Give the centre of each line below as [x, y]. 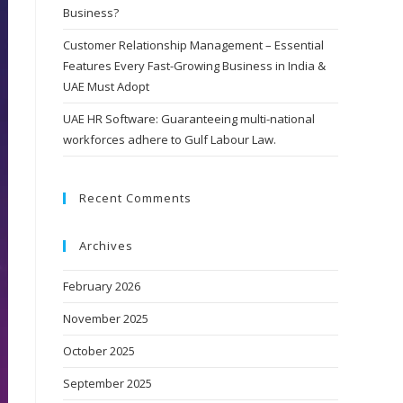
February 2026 [102, 286]
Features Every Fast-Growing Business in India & [194, 66]
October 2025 [99, 351]
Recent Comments [135, 198]
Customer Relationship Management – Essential [193, 45]
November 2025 [106, 318]
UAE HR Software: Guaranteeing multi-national [189, 119]
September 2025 [107, 383]
